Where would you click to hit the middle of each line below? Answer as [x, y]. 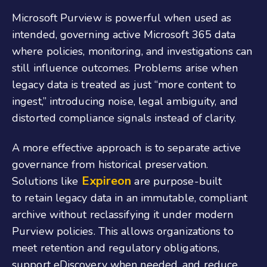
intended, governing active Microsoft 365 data [124, 34]
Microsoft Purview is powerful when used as [122, 18]
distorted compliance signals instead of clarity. [124, 118]
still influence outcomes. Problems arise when [125, 68]
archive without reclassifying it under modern [123, 215]
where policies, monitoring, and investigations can [132, 51]
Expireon [106, 181]
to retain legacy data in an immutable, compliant [130, 198]
